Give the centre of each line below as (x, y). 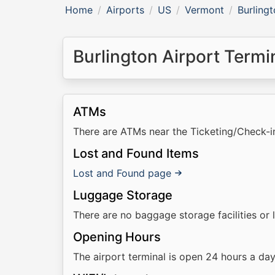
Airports (125, 10)
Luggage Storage (123, 195)
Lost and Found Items (136, 153)
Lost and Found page (122, 173)
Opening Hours (117, 237)
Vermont (204, 10)
